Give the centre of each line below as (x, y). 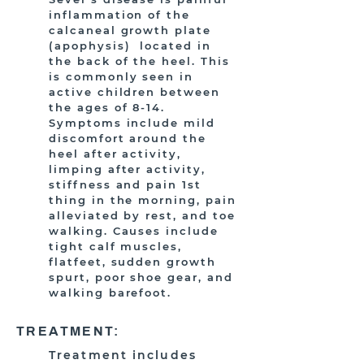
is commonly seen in (121, 76)
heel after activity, (115, 154)
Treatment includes (123, 355)
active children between (134, 92)
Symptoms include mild (132, 123)
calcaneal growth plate (130, 30)
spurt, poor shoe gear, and (141, 277)
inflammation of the (120, 15)
